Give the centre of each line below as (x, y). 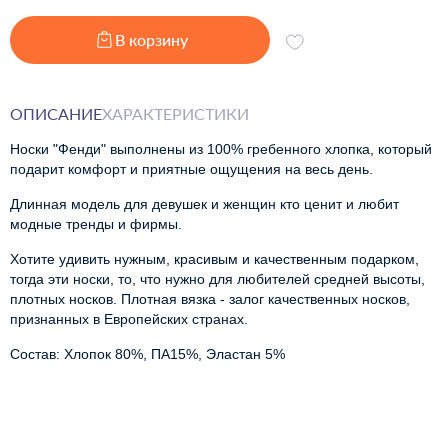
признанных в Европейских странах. (129, 319)
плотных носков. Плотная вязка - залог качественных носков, (210, 299)
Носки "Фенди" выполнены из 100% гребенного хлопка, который (221, 149)
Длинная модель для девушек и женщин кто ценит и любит (204, 204)
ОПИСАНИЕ (56, 114)
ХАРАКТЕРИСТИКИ (175, 114)
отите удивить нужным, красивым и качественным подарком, (219, 259)
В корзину (151, 40)
